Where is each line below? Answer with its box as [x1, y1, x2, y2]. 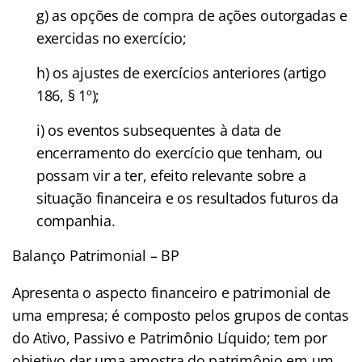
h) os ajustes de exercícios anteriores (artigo [36, 62, 326, 82]
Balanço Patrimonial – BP [12, 245, 179, 265]
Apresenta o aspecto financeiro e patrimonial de [12, 282, 330, 302]
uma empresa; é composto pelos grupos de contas [12, 305, 349, 325]
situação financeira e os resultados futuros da [36, 187, 339, 208]
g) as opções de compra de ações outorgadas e [36, 5, 348, 25]
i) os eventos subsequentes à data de [36, 120, 281, 140]
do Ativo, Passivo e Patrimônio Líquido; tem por [12, 327, 327, 347]
